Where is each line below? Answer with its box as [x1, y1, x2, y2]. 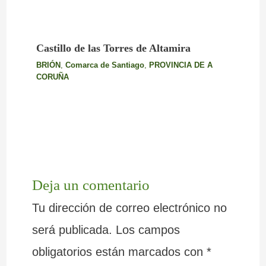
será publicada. [31, 223, 112, 236]
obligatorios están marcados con [31, 245, 207, 258]
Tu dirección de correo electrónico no [31, 201, 227, 214]
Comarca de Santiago [65, 61, 144, 70]
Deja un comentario [31, 176, 150, 193]
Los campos [115, 223, 180, 236]
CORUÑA [36, 72, 69, 82]
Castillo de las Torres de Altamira [36, 42, 191, 55]
